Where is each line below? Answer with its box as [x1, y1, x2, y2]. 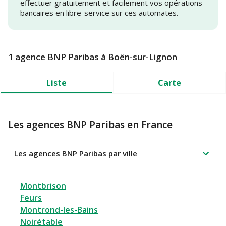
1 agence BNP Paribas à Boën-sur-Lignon [8, 51, 177, 63]
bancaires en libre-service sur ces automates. [20, 8, 178, 18]
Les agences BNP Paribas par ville [14, 148, 137, 159]
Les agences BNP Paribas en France [8, 118, 173, 132]
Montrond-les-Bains [20, 204, 98, 216]
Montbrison [20, 180, 66, 192]
